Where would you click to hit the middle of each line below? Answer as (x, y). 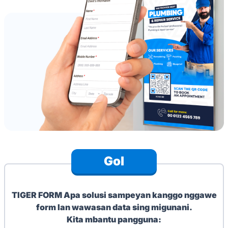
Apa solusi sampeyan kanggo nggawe (140, 195)
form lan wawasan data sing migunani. (114, 207)
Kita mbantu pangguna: (114, 219)
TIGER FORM (37, 195)
